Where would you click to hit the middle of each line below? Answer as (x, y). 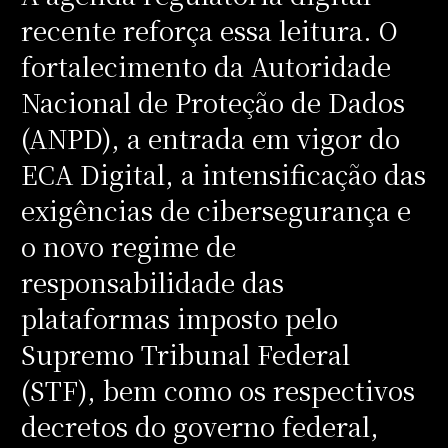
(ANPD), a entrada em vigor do (210, 137)
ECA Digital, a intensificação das (223, 173)
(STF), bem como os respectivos (217, 389)
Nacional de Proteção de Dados (212, 101)
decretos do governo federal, (199, 425)
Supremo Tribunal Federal (185, 353)
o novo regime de (128, 245)
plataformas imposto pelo (179, 317)
